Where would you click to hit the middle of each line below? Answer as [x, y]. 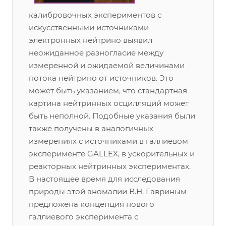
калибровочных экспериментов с [95, 15]
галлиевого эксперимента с [83, 217]
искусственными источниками [89, 27]
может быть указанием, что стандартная [108, 91]
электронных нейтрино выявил [91, 40]
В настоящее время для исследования [104, 179]
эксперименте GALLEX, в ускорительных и [112, 154]
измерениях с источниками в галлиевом [108, 141]
